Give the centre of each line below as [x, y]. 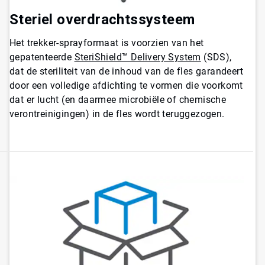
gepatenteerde [42, 57]
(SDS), [216, 57]
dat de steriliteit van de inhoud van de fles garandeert [126, 71]
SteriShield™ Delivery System [138, 57]
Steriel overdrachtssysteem [102, 19]
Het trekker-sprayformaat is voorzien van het [107, 43]
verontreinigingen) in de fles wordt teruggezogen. [117, 114]
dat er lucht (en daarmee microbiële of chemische [118, 99]
